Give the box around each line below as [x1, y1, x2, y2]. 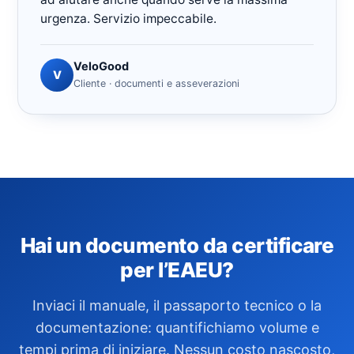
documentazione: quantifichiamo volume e [35, 319, 319, 336]
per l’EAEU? [120, 258, 234, 282]
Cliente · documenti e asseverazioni [73, 77, 239, 89]
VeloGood [73, 59, 129, 73]
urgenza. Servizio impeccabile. [40, 11, 217, 26]
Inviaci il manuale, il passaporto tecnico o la [32, 297, 322, 314]
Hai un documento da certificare [20, 233, 334, 258]
